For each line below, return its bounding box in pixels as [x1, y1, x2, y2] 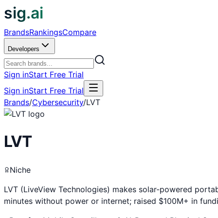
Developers [8, 45, 39, 53]
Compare [62, 27, 96, 37]
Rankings [29, 27, 62, 37]
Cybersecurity [32, 97, 83, 107]
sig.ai [4, 3, 43, 22]
